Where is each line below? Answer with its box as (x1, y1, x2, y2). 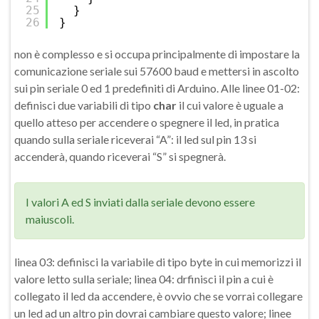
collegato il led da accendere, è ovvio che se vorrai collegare (14, 289, 303, 303)
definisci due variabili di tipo (14, 98, 153, 112)
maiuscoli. (26, 212, 74, 226)
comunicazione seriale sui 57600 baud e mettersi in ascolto (14, 64, 299, 78)
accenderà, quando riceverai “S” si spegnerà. (14, 150, 226, 163)
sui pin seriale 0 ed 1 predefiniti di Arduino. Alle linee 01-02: (14, 81, 300, 95)
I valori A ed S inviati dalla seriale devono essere (26, 195, 255, 209)
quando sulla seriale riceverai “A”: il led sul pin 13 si (14, 132, 256, 146)
